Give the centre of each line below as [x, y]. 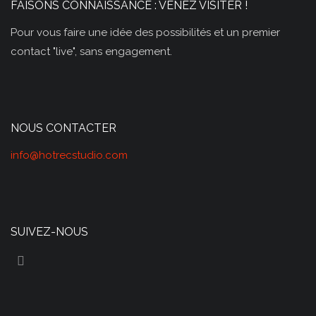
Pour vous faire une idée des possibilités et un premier [145, 32]
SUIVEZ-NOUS [49, 231]
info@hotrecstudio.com [69, 155]
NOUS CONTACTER [63, 128]
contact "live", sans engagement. [91, 51]
